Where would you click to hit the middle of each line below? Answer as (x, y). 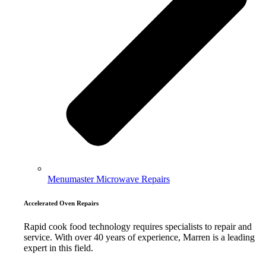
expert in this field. (58, 248)
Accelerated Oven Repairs (61, 203)
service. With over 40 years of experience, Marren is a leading (139, 237)
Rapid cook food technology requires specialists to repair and (138, 226)
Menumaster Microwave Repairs (109, 179)
